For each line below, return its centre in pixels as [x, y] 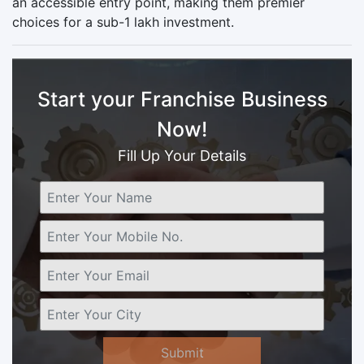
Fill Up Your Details [182, 155]
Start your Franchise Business [182, 99]
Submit [182, 352]
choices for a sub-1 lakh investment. [123, 22]
